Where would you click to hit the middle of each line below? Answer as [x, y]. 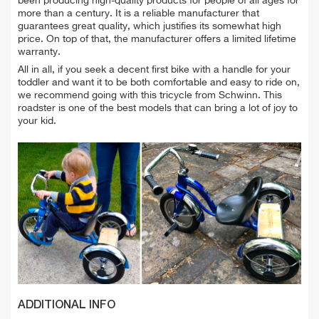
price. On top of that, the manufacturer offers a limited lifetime [157, 39]
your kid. [37, 121]
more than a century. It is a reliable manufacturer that [138, 13]
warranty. [39, 52]
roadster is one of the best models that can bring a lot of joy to [158, 108]
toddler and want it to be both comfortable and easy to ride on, [159, 82]
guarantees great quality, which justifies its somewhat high [150, 26]
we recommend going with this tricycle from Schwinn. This [150, 95]
